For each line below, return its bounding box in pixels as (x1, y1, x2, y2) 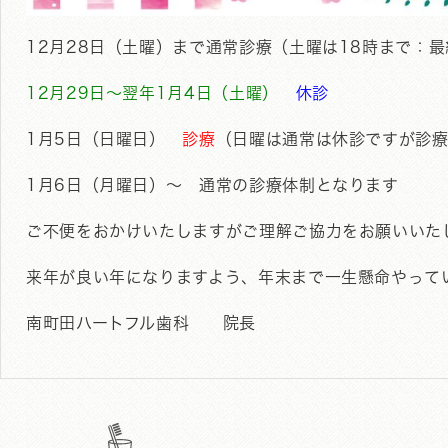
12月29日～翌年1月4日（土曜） (26, 85, 279, 101)
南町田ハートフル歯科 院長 (26, 315, 256, 331)
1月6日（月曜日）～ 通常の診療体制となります (26, 177, 399, 193)
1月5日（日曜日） (26, 131, 183, 147)
